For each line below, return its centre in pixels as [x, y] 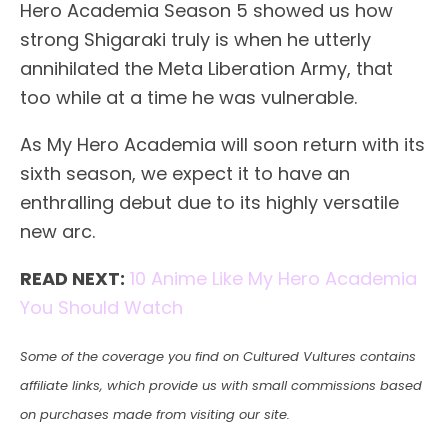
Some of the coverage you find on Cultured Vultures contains [218, 357]
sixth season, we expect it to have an [185, 174]
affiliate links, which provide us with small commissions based [221, 386]
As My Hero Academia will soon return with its [222, 145]
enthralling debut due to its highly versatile [209, 203]
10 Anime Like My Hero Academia [273, 279]
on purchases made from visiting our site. [155, 415]
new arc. [57, 232]
